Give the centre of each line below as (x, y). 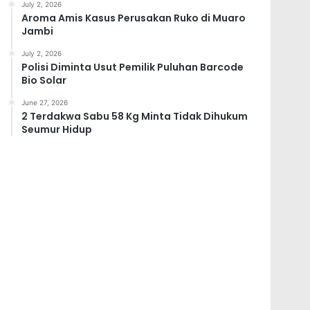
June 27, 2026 (45, 102)
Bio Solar (44, 80)
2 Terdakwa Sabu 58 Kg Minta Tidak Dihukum (135, 116)
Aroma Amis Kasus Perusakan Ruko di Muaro (134, 18)
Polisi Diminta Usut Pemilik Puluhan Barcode (133, 67)
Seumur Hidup (57, 129)
